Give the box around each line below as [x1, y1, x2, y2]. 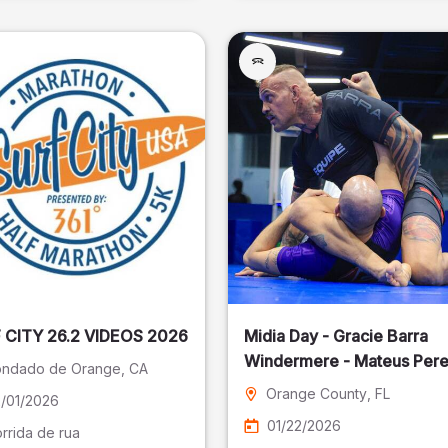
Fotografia [244, 376, 322, 396]
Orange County [266, 385, 368, 402]
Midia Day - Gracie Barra [244, 326, 429, 346]
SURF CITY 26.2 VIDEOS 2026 [83, 326, 188, 346]
